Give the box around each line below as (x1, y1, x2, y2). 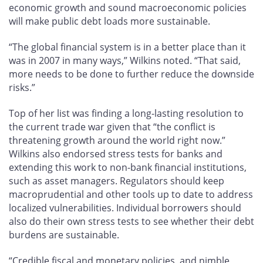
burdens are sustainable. (9, 228, 119, 241)
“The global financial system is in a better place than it (9, 41, 246, 54)
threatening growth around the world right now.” (9, 133, 225, 147)
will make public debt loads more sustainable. (9, 15, 210, 28)
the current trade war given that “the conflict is (9, 120, 215, 133)
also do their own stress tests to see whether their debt (9, 214, 254, 228)
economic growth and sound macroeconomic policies (9, 1, 247, 15)
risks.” (9, 81, 38, 95)
